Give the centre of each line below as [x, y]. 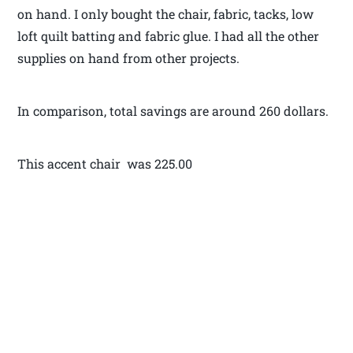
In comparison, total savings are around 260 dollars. [173, 110]
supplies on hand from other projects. [129, 58]
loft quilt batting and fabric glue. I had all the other [169, 35]
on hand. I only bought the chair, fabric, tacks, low [166, 13]
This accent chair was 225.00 [105, 163]
